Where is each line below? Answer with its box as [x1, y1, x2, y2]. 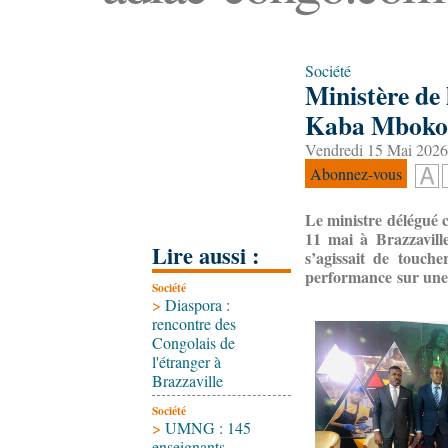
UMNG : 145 [165, 417, 251, 438]
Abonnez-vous [310, 163, 402, 184]
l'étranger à [152, 351, 221, 372]
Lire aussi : [152, 239, 259, 272]
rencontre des [152, 313, 236, 334]
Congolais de [152, 332, 235, 353]
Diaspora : [165, 294, 230, 315]
